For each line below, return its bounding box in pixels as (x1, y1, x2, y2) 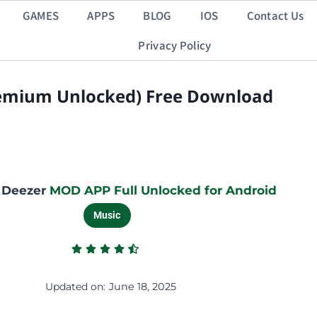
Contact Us (246, 8, 304, 23)
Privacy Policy (138, 38, 212, 52)
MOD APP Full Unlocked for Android (46, 183, 277, 197)
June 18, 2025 (108, 280, 176, 293)
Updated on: (45, 279, 105, 293)
